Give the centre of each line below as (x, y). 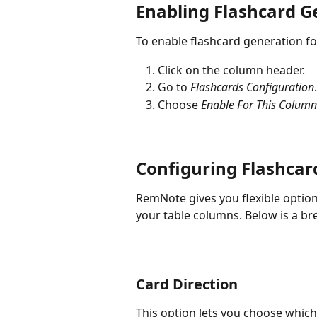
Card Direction (187, 284)
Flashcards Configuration (252, 87)
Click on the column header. (231, 70)
